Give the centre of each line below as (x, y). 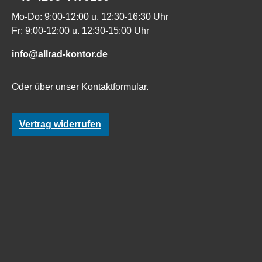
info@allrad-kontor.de (60, 54)
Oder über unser (46, 87)
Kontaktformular (114, 87)
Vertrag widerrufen (60, 125)
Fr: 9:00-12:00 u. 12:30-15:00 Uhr (80, 31)
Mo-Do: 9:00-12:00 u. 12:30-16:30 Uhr (90, 17)
